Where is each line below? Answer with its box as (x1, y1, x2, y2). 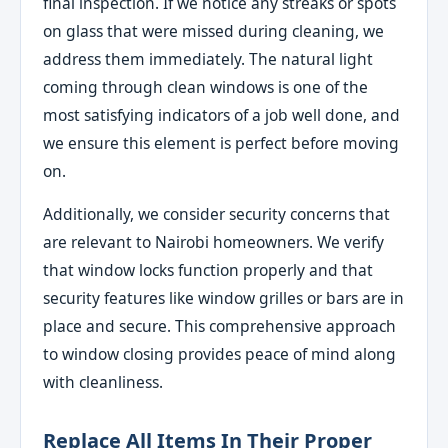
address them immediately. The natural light (43, 47, 374, 70)
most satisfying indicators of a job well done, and (43, 103, 401, 126)
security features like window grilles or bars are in (43, 287, 405, 310)
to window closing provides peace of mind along (43, 343, 397, 366)
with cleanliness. (43, 371, 164, 394)
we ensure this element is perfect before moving (43, 131, 400, 154)
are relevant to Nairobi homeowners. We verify (43, 231, 385, 254)
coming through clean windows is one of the (43, 75, 369, 98)
